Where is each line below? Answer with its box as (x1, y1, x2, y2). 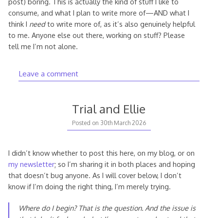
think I (8, 19, 27, 29)
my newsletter (8, 159, 54, 168)
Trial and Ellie (72, 101, 146, 116)
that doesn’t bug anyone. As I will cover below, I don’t (8, 170, 182, 180)
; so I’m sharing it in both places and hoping (54, 159, 195, 168)
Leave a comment (18, 69, 78, 79)
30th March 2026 (100, 119, 146, 127)
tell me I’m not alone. (8, 42, 78, 51)
